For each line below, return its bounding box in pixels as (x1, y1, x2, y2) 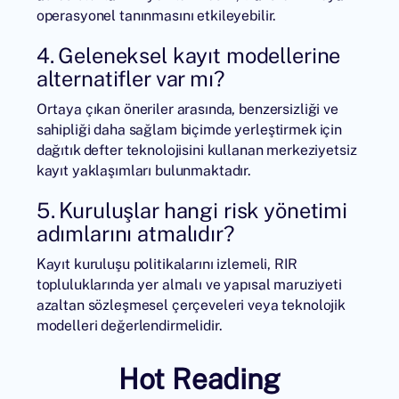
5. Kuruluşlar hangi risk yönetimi (36, 197, 348, 224)
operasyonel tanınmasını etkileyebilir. (36, 6, 277, 25)
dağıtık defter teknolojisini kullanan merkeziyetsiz (36, 141, 357, 159)
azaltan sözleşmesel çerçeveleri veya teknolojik (36, 296, 346, 314)
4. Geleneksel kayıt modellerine (36, 42, 341, 69)
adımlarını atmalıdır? (36, 220, 235, 247)
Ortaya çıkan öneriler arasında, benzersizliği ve (36, 100, 338, 118)
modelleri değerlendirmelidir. (36, 316, 223, 335)
